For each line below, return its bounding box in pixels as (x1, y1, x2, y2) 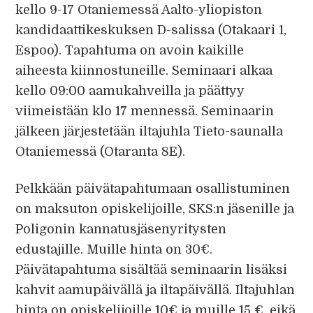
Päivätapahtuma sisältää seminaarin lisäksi (15, 263, 288, 277)
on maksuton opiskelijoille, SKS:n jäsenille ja (15, 202, 295, 216)
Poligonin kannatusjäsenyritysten (15, 222, 227, 236)
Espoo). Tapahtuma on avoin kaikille (15, 43, 245, 57)
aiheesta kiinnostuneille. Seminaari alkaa (15, 64, 273, 78)
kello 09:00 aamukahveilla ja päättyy (15, 84, 245, 98)
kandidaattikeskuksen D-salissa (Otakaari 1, (15, 23, 287, 37)
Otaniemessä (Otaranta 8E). (15, 145, 186, 159)
